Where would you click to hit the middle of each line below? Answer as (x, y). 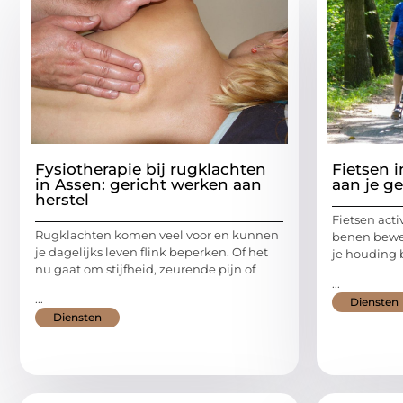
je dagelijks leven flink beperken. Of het (152, 251)
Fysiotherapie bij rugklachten (151, 169)
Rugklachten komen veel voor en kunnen (157, 234)
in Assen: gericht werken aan (148, 184)
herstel (62, 199)
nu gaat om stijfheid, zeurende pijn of (145, 269)
